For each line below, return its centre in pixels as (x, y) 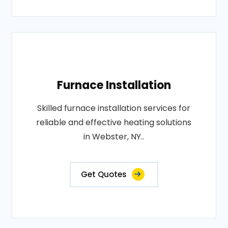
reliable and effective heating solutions (114, 122)
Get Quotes (104, 174)
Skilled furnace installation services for (114, 108)
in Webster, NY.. (114, 137)
